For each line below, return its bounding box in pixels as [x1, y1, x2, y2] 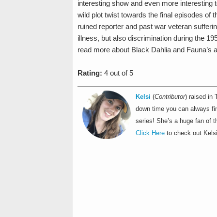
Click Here [135, 130, 165, 137]
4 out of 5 [102, 68, 133, 77]
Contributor [154, 93, 185, 100]
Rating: [77, 68, 102, 77]
